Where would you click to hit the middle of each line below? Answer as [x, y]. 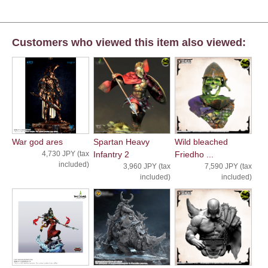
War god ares [37, 141]
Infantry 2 [111, 154]
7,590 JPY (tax [228, 166]
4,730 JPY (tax [65, 153]
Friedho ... [194, 154]
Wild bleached [201, 141]
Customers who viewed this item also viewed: [129, 42]
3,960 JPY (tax [147, 166]
